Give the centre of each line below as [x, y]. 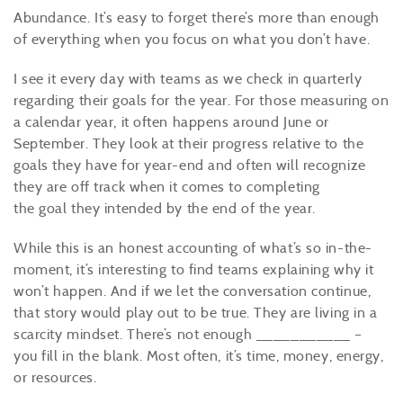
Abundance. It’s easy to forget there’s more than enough [197, 18]
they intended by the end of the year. [191, 208]
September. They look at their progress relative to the [189, 143]
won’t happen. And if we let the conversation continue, [193, 291]
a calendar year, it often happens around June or [171, 122]
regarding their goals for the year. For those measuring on [201, 100]
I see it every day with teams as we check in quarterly [188, 79]
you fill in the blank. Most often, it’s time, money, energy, [199, 356]
